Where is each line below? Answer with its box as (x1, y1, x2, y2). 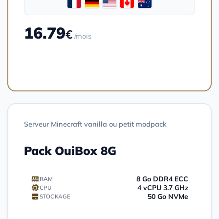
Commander (82, 58, 127, 68)
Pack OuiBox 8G (24, 143, 116, 158)
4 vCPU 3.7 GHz (137, 183, 188, 192)
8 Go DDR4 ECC (136, 174, 188, 183)
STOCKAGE (39, 193, 70, 200)
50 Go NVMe (148, 192, 188, 201)
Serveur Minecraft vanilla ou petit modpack (24, 119, 167, 129)
